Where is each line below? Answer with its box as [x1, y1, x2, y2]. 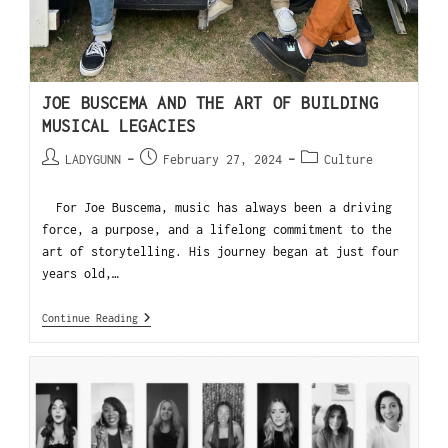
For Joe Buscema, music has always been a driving [42, 199, 393, 215]
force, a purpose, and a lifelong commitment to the [42, 221, 393, 237]
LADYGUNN [65, 151, 122, 167]
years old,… [42, 265, 120, 281]
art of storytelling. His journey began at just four [42, 243, 400, 259]
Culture [324, 151, 374, 167]
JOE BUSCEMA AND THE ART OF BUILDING [42, 93, 379, 112]
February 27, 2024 [163, 151, 283, 167]
